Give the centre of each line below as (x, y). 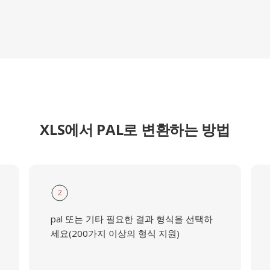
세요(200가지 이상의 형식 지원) (115, 233)
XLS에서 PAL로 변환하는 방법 (135, 129)
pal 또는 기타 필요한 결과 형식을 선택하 (131, 219)
